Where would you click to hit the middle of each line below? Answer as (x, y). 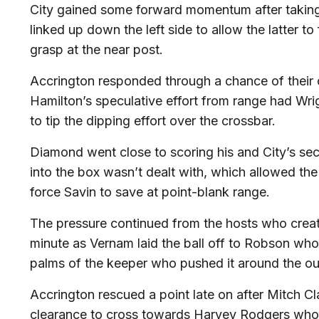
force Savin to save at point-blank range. (150, 192)
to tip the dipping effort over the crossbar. (153, 121)
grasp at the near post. (96, 49)
